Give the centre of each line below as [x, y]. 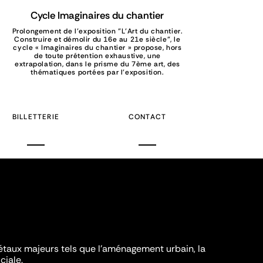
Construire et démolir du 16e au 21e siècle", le [97, 40]
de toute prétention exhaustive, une [97, 56]
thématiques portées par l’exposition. [97, 73]
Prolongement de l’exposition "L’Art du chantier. [97, 31]
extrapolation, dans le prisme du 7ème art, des [97, 64]
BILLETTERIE [36, 117]
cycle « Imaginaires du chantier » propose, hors [97, 48]
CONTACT [147, 117]
